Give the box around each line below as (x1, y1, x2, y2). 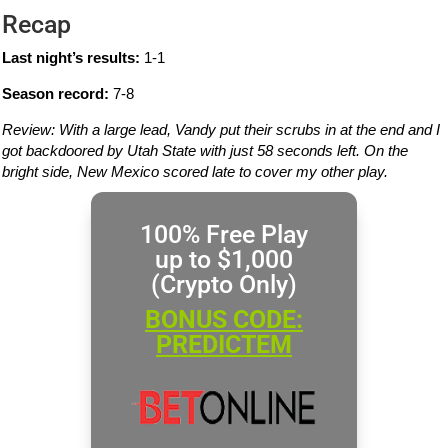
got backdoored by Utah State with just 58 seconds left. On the (2, 142, 409, 160)
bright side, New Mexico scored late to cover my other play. (2, 163, 389, 181)
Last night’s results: (2, 49, 141, 67)
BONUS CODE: (144, 305, 303, 335)
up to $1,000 (154, 245, 293, 275)
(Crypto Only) (150, 270, 297, 300)
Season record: (2, 85, 110, 103)
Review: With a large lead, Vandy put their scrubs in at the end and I (2, 121, 441, 139)
